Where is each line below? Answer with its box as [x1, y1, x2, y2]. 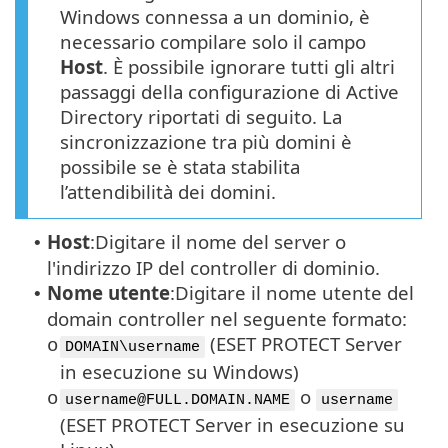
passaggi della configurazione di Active [60, 79, 399, 105]
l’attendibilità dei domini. [60, 179, 276, 205]
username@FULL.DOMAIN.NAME [65, 392, 290, 409]
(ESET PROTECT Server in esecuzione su [60, 412, 405, 438]
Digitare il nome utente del [175, 280, 414, 306]
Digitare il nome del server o [95, 229, 346, 255]
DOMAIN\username [65, 339, 200, 356]
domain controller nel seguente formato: [47, 306, 407, 332]
